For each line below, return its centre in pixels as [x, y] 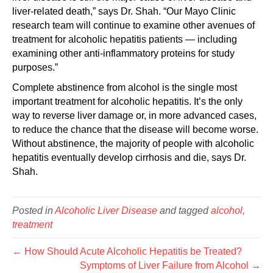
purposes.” [35, 67]
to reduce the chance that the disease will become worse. [135, 129]
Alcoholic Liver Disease [106, 211]
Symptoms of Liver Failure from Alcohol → [170, 265]
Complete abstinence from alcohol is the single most [125, 87]
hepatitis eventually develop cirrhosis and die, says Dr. [129, 158]
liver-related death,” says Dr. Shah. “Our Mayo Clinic [124, 11]
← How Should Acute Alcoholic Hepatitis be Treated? [127, 251]
